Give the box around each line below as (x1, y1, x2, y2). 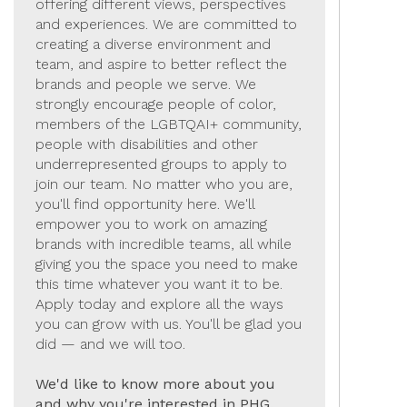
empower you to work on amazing (35, 215, 267, 233)
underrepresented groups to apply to (35, 155, 287, 174)
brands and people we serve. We (35, 75, 256, 94)
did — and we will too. (35, 335, 185, 353)
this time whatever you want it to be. (35, 275, 283, 293)
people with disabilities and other (35, 135, 258, 154)
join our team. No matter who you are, (35, 175, 293, 194)
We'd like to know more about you (35, 375, 275, 393)
